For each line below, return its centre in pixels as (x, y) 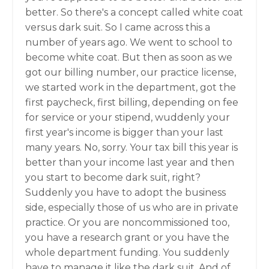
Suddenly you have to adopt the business (125, 192)
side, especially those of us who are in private (132, 207)
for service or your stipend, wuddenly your (128, 117)
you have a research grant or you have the (127, 237)
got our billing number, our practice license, (131, 72)
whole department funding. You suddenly (127, 252)
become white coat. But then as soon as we (129, 57)
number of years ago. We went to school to (129, 42)
